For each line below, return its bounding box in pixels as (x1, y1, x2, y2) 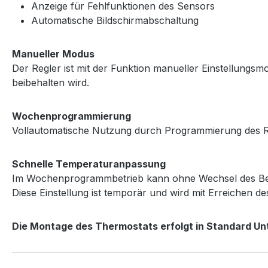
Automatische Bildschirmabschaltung (31, 14, 199, 26)
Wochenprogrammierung (12, 109, 131, 122)
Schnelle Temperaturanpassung (12, 157, 166, 170)
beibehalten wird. (12, 76, 89, 89)
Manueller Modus (12, 47, 95, 60)
